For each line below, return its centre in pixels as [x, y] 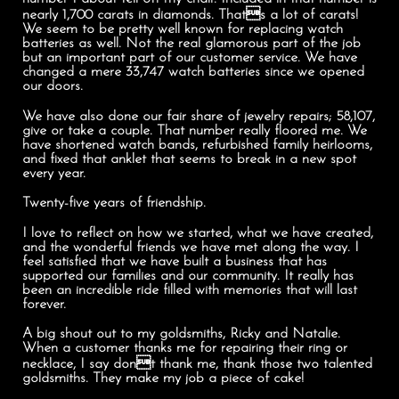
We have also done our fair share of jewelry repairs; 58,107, [199, 116]
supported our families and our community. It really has [188, 276]
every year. [56, 173]
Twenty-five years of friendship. [114, 204]
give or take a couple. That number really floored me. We [195, 130]
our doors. [53, 86]
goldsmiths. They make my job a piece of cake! [163, 379]
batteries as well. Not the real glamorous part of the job [191, 43]
